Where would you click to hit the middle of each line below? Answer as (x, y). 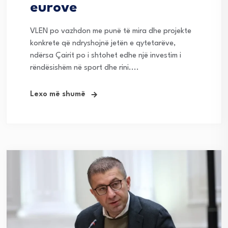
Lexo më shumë (58, 94)
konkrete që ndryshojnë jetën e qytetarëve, (103, 43)
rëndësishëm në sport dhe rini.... (84, 68)
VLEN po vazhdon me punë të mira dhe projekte (111, 31)
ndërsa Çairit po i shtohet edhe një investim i (106, 55)
